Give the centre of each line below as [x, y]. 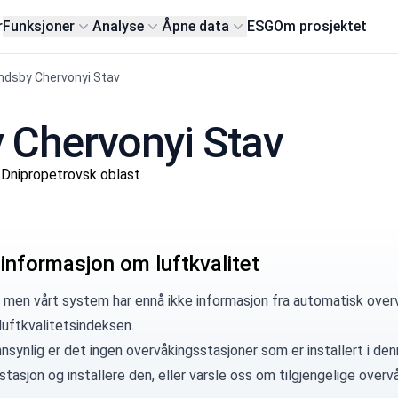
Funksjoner [39, 26]
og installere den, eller [116, 375]
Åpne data [196, 26]
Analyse [119, 26]
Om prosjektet [321, 26]
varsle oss [220, 375]
